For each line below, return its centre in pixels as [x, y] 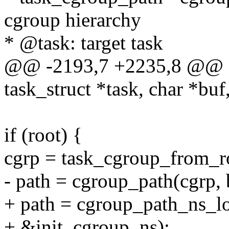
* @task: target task [84, 43]
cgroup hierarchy [73, 20]
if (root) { [43, 135]
